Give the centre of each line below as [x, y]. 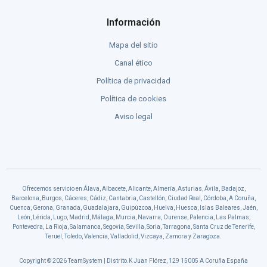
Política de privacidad [133, 80]
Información [133, 22]
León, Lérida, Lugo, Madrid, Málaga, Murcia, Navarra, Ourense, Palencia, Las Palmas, [133, 217]
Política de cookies [133, 98]
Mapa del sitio [133, 45]
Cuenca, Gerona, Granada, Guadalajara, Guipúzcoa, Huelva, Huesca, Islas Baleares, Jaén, [133, 207]
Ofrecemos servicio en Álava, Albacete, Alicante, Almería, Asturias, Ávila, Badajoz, [133, 188]
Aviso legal [133, 116]
